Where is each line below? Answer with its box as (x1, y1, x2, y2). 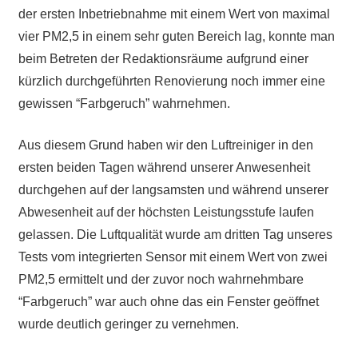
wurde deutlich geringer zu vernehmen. (18, 317, 239, 332)
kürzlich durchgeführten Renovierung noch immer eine (18, 74, 325, 89)
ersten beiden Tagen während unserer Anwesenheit (18, 161, 310, 175)
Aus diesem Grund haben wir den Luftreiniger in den (18, 138, 313, 153)
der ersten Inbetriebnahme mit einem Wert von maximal (18, 7, 330, 22)
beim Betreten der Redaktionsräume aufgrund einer (18, 52, 308, 66)
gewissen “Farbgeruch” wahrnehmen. (18, 97, 230, 111)
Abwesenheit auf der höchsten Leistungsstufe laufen (18, 205, 314, 220)
